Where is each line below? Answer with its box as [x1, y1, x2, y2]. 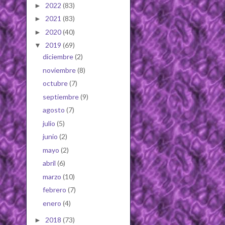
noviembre [42, 65, 77, 74]
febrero [42, 185, 68, 194]
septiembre [42, 92, 80, 101]
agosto [42, 105, 66, 115]
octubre [42, 79, 69, 88]
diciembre [42, 52, 75, 61]
